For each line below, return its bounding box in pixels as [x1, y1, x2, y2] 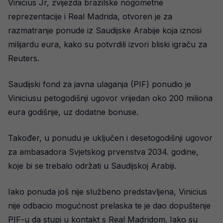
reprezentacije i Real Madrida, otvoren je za [8, 11, 172, 21]
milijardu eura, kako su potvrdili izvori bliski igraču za [8, 39, 207, 49]
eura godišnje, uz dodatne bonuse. [8, 107, 138, 117]
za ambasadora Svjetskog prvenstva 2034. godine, [8, 147, 199, 157]
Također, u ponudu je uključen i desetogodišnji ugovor [8, 133, 213, 143]
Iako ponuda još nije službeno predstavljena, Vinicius [8, 187, 207, 197]
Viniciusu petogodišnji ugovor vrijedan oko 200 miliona [8, 93, 213, 103]
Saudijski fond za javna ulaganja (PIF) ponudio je [8, 79, 191, 89]
